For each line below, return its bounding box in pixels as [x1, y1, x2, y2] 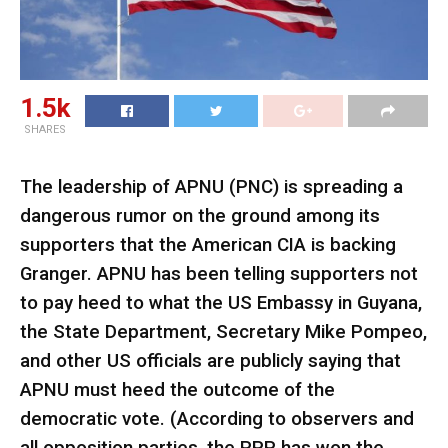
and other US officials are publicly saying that [20, 350, 401, 373]
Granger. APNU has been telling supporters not [20, 263, 418, 286]
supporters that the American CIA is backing [20, 234, 396, 257]
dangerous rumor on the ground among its [20, 205, 380, 228]
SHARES [24, 122, 66, 136]
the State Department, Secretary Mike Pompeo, [20, 321, 427, 344]
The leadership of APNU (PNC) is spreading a [20, 176, 403, 199]
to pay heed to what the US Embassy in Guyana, [20, 292, 422, 315]
